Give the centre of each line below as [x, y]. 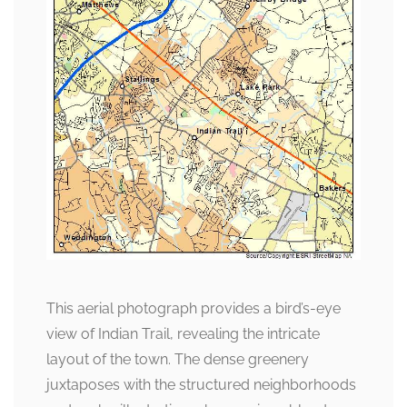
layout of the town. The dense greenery [178, 359]
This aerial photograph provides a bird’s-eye [194, 308]
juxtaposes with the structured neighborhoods [201, 384]
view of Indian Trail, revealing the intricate [183, 333]
